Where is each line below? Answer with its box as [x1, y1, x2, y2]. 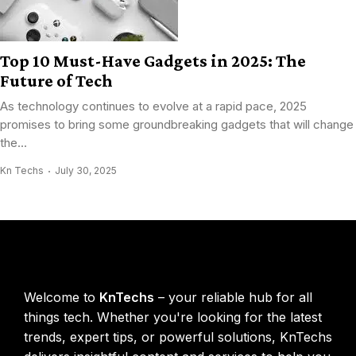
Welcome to [24, 289, 99, 306]
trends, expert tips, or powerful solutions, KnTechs [24, 329, 332, 346]
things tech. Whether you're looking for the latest [24, 309, 322, 326]
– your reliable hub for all [154, 289, 312, 306]
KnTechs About [24, 252, 121, 269]
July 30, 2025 [55, 164, 117, 177]
